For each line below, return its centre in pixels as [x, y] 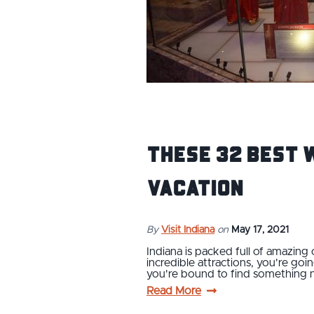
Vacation [195, 187]
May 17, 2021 [260, 230]
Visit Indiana [188, 230]
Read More [174, 291]
